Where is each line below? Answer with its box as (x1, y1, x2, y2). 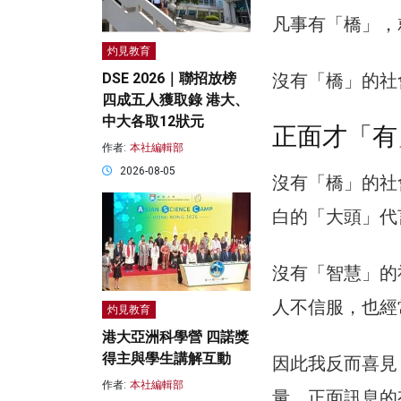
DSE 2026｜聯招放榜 (102, 70, 236, 88)
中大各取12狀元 (102, 113, 204, 131)
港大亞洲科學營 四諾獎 (102, 328, 249, 346)
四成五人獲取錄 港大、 (102, 91, 249, 109)
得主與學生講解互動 (102, 350, 231, 368)
